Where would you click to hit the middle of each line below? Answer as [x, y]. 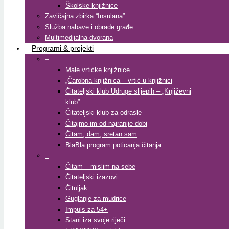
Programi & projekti [63, 48]
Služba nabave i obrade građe [89, 27]
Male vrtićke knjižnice [98, 70]
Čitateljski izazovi [91, 177]
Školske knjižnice [91, 5]
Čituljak [76, 188]
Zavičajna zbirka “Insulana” [85, 16]
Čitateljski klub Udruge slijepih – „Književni [128, 91]
